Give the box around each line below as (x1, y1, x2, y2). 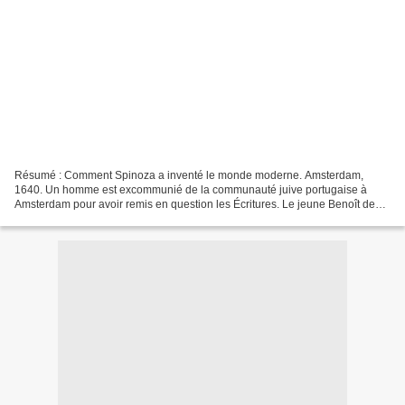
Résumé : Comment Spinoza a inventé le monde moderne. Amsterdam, (14, 168, 363, 182)
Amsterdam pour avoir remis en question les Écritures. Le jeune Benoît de (14, 197, 375, 211)
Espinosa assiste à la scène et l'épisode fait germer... (14, 212, 272, 225)
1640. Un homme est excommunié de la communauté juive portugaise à (14, 183, 367, 196)
